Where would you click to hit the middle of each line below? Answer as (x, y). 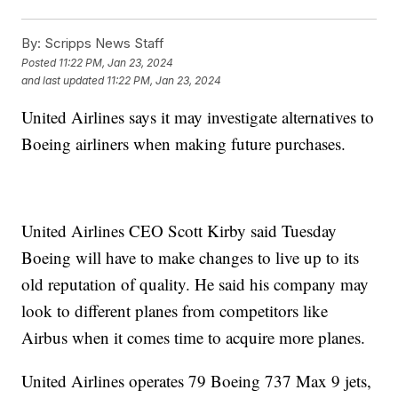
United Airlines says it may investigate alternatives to (198, 117)
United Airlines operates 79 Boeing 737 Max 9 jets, (197, 381)
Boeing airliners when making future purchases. (184, 144)
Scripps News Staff (103, 44)
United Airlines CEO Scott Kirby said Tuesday (179, 231)
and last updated (63, 80)
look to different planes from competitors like (175, 311)
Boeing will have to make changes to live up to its (191, 258)
